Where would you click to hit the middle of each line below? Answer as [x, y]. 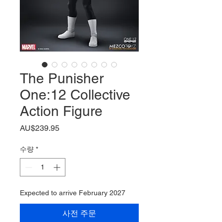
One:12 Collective [75, 94]
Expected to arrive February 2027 [73, 193]
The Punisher [62, 78]
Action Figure [61, 111]
